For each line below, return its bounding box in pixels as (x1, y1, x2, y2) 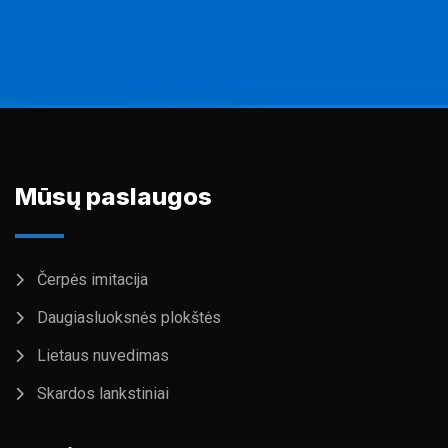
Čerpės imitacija (37, 270, 148, 290)
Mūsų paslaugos (15, 182, 212, 212)
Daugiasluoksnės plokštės (37, 308, 221, 328)
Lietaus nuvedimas (37, 346, 169, 366)
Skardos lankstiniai (37, 384, 169, 404)
